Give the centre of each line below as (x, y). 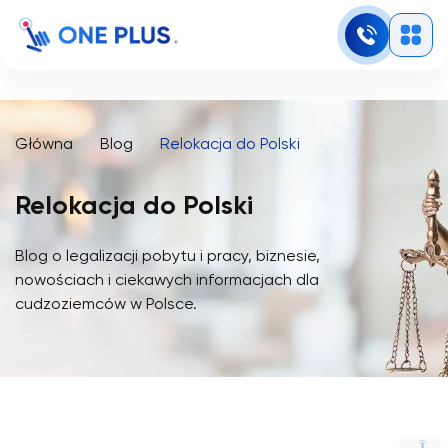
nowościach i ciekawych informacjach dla (167, 281)
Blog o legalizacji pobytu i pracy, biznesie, (167, 257)
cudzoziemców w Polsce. (106, 305)
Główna (44, 145)
